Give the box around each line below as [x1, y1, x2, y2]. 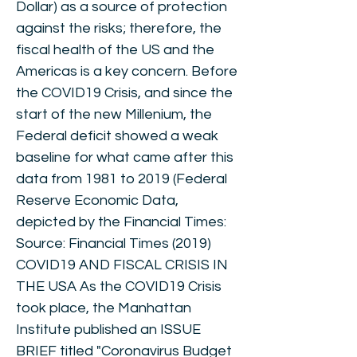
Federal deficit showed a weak [16, 128, 218, 143]
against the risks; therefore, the [16, 21, 222, 36]
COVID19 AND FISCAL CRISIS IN [16, 257, 228, 273]
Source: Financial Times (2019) [16, 236, 211, 251]
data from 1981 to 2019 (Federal [16, 171, 227, 186]
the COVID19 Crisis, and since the [16, 85, 233, 100]
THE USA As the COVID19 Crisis [16, 279, 222, 294]
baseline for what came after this [16, 150, 233, 165]
